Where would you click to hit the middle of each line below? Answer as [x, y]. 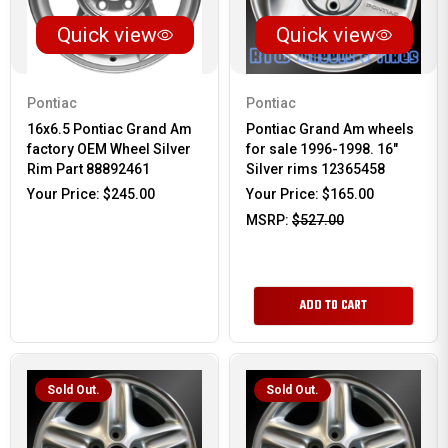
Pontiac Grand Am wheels [330, 129]
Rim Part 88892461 [88, 169]
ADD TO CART [333, 306]
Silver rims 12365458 [315, 169]
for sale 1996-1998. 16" [322, 149]
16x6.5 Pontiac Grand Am [109, 129]
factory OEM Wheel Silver [109, 149]
